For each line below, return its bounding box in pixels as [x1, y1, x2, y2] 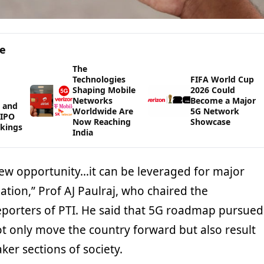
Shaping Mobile [72, 84, 136, 96]
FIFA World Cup [190, 74, 255, 85]
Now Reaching [72, 116, 131, 128]
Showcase [190, 116, 231, 128]
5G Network [190, 105, 240, 117]
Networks [72, 95, 113, 107]
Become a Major [190, 95, 256, 107]
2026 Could [190, 84, 236, 96]
